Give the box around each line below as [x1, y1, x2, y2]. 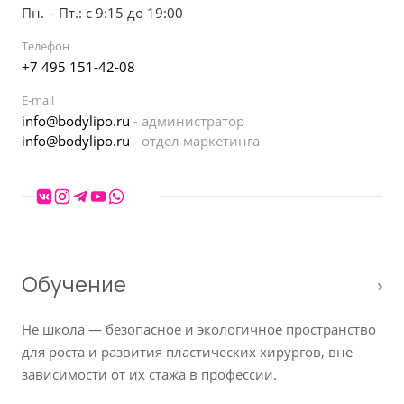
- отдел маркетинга [133, 131, 260, 150]
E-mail [22, 91, 54, 108]
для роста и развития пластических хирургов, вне [22, 342, 353, 361]
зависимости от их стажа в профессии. [22, 364, 277, 383]
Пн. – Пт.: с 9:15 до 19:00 [22, 3, 183, 22]
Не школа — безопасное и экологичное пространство [22, 319, 376, 338]
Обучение [22, 268, 126, 298]
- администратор [133, 111, 244, 130]
